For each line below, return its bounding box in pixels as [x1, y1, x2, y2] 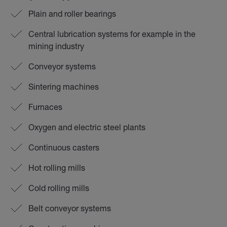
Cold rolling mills [28, 183, 89, 193]
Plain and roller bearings [28, 9, 116, 18]
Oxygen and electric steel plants [28, 122, 145, 132]
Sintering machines [28, 82, 99, 91]
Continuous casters [28, 142, 99, 152]
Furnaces [28, 102, 62, 111]
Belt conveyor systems [28, 203, 111, 213]
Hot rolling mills [28, 163, 85, 172]
